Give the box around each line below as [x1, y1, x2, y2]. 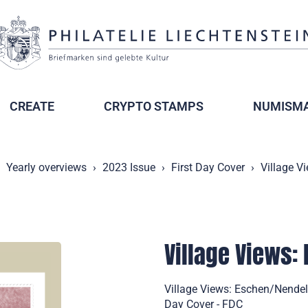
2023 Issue [102, 161, 155, 174]
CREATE [10, 99, 54, 113]
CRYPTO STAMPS [104, 99, 203, 113]
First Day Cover [171, 161, 245, 174]
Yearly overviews [6, 161, 87, 174]
